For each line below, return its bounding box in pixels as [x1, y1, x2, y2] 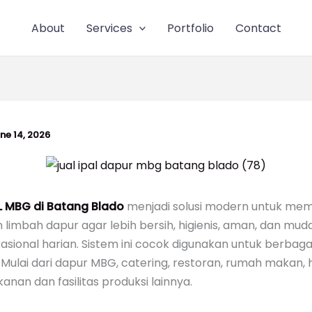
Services [86, 19, 132, 36]
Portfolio [167, 19, 214, 36]
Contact [235, 19, 282, 36]
